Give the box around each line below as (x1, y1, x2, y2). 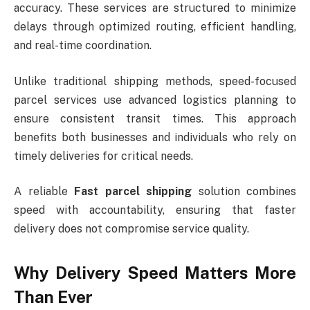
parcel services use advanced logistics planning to (14, 93, 296, 107)
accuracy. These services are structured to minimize (14, 1, 296, 15)
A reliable (14, 185, 74, 199)
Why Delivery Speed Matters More (14, 262, 296, 282)
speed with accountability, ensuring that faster (14, 203, 296, 217)
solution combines (192, 185, 296, 199)
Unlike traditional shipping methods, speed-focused (14, 74, 296, 88)
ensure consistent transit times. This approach (14, 111, 296, 125)
